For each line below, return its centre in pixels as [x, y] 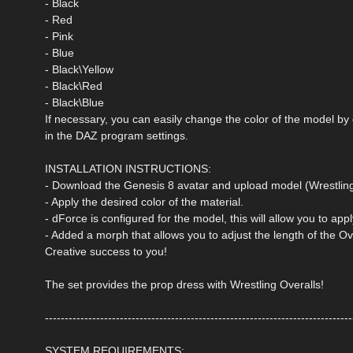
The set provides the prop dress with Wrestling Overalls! [184, 284]
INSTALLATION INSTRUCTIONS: [128, 168]
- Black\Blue [74, 102]
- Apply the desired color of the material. [144, 201]
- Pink [59, 36]
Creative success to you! [106, 251]
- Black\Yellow [79, 69]
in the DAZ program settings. [117, 135]
